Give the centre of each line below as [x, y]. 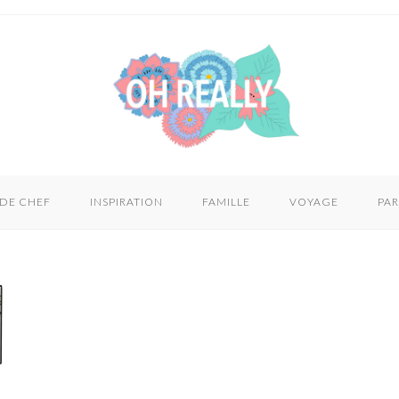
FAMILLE [226, 202]
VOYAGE [314, 202]
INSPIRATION [126, 202]
